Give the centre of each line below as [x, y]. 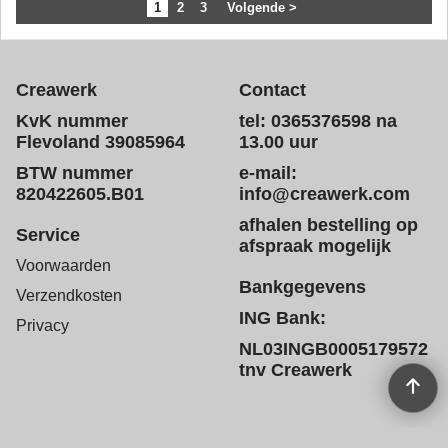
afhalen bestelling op [328, 225]
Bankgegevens [302, 287]
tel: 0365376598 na [318, 121]
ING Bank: [282, 318]
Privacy [42, 325]
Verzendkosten [69, 295]
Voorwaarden [63, 265]
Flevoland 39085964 [100, 142]
